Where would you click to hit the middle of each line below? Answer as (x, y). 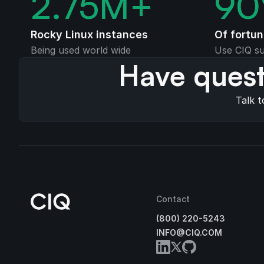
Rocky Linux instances (89, 34)
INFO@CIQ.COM (189, 233)
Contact (173, 199)
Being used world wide (81, 50)
